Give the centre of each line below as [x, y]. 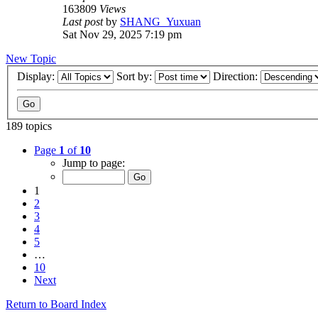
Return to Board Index [56, 305]
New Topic [31, 58]
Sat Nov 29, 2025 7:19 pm [122, 34]
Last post [84, 21]
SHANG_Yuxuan [160, 21]
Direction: [237, 77]
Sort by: [136, 77]
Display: [37, 77]
